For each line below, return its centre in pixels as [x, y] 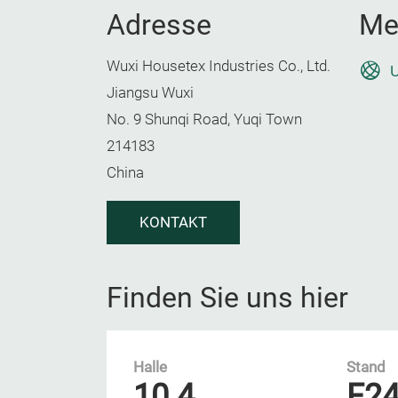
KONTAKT [173, 223]
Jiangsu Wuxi [150, 93]
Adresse [159, 25]
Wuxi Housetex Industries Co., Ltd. [219, 66]
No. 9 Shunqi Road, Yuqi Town [204, 119]
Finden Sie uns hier [227, 298]
